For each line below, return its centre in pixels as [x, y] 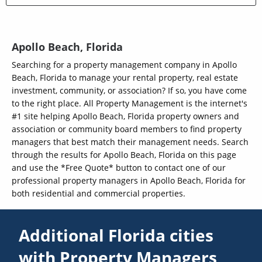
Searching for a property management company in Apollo [124, 65]
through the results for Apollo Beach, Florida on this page [124, 155]
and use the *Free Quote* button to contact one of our [119, 168]
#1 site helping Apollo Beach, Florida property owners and [125, 116]
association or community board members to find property [127, 129]
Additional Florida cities [116, 235]
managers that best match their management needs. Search [130, 142]
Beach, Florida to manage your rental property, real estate [125, 78]
